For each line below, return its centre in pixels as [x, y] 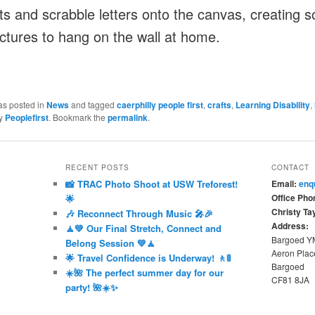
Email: [284, 184]
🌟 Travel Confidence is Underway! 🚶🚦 [148, 258]
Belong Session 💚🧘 [110, 243]
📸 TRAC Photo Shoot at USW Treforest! [151, 184]
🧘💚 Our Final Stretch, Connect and [143, 229]
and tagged [92, 104]
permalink [127, 117]
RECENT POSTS [97, 168]
